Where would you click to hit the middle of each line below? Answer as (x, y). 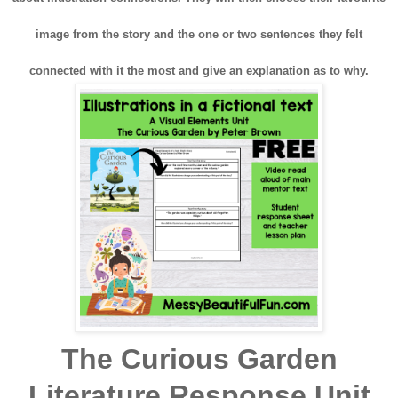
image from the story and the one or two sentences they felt (199, 35)
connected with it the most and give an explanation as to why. (199, 71)
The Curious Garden (199, 359)
